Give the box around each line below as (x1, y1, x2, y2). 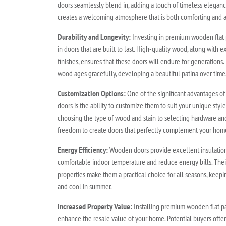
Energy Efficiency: (58, 144, 108, 155)
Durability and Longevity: (58, 31, 131, 42)
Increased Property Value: (58, 201, 132, 211)
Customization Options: (58, 88, 126, 98)
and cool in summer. (58, 181, 112, 191)
